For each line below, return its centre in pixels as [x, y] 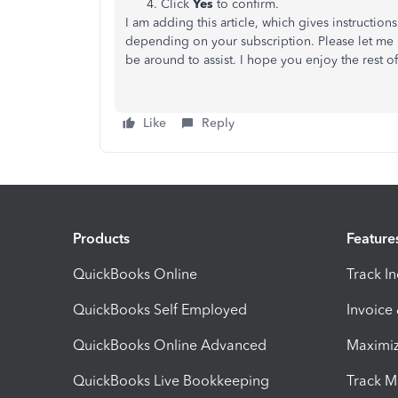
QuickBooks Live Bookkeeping [171, 380]
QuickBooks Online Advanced [170, 345]
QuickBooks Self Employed [160, 309]
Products [101, 238]
